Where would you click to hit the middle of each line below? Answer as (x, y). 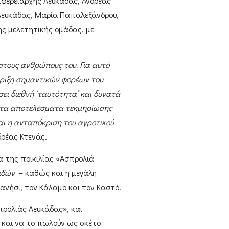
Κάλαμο (53, 187)
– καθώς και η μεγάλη (56, 172)
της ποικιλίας (29, 158)
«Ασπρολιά (75, 158)
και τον (81, 187)
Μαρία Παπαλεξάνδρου (75, 14)
